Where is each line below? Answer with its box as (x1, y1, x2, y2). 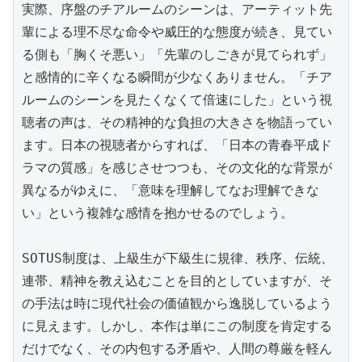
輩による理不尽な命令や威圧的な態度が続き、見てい (22, 23, 332, 40)
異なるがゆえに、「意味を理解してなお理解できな (22, 182, 319, 198)
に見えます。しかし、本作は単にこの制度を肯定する (22, 318, 332, 334)
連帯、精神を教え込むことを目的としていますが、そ (22, 272, 332, 288)
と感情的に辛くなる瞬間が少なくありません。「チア (22, 69, 332, 85)
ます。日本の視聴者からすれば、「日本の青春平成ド (22, 137, 332, 153)
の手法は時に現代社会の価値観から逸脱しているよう (22, 295, 332, 311)
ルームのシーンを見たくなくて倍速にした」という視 (22, 91, 332, 107)
